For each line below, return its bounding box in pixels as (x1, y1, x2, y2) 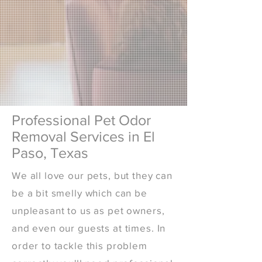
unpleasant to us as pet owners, (12, 205, 165, 216)
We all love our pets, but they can (12, 170, 173, 181)
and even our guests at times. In (12, 222, 166, 233)
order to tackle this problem (12, 240, 147, 251)
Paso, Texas (12, 144, 88, 161)
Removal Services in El (12, 128, 155, 144)
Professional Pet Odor (12, 112, 151, 128)
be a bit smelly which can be (12, 187, 147, 198)
